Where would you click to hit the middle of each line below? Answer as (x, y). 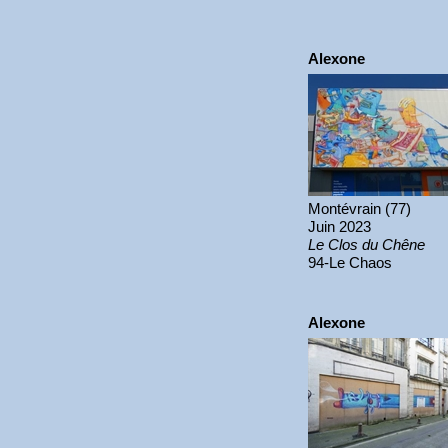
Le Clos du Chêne (366, 244)
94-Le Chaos (350, 262)
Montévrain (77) (359, 208)
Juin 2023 (339, 226)
